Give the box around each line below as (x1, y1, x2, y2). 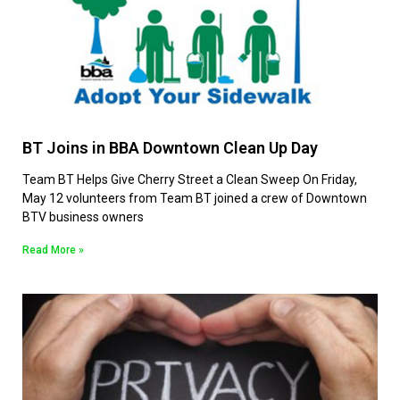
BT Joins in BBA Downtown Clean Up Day (22, 137, 318, 157)
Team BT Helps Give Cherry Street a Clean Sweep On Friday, (22, 171, 357, 187)
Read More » (22, 243, 84, 256)
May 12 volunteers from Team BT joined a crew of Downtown (22, 190, 367, 205)
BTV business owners (22, 209, 144, 224)
